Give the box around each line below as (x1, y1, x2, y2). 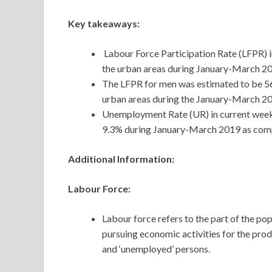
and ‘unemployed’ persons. (102, 243, 210, 255)
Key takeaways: (68, 18, 140, 30)
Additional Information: (68, 153, 174, 165)
